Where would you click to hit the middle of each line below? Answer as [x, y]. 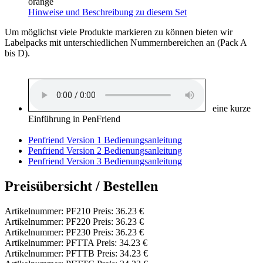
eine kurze [228, 109]
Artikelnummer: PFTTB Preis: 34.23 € [76, 254]
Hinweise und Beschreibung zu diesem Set [107, 12]
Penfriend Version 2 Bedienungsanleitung [105, 151]
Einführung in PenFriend [74, 119]
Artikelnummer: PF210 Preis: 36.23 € [74, 211]
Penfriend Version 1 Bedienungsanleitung [105, 140]
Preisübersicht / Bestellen [81, 186]
